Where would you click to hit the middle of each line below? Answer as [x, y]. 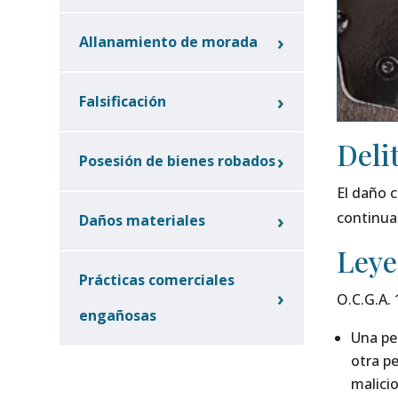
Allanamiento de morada [169, 41]
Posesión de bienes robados [178, 160]
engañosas [118, 315]
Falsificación [123, 101]
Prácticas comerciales [157, 279]
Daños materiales [143, 220]
